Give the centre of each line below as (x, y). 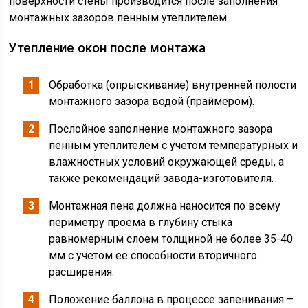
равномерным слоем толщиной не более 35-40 (171, 239)
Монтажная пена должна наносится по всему (165, 206)
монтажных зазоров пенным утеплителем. (119, 18)
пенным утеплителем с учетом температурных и (174, 145)
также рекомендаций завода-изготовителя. (162, 178)
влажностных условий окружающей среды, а (167, 162)
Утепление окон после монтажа (108, 48)
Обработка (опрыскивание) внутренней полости (173, 85)
